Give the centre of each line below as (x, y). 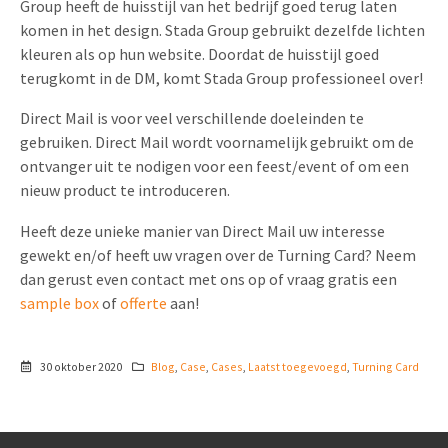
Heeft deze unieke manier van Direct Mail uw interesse (202, 230)
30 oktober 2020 (79, 366)
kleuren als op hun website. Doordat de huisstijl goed (199, 54)
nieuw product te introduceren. (125, 190)
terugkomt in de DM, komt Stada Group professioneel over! (221, 78)
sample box (59, 302)
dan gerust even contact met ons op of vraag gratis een (208, 278)
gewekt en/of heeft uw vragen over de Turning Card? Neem (218, 254)
